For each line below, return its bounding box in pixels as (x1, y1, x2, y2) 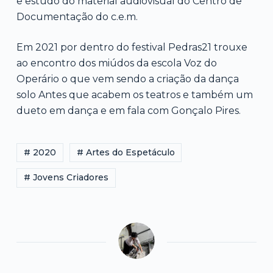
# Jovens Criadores (23, 172, 108, 183)
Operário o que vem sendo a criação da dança (16, 73, 239, 85)
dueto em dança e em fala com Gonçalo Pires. (16, 104, 241, 116)
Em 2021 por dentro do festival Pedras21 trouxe (16, 41, 247, 53)
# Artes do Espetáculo (76, 147, 175, 158)
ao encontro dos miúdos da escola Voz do (16, 57, 217, 69)
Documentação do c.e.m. (16, 10, 138, 23)
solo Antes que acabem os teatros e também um (16, 88, 253, 101)
